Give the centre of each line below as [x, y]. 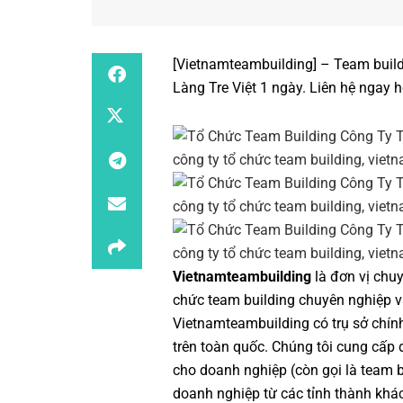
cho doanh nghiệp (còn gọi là [267, 371]
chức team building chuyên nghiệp [282, 300]
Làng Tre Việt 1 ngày [237, 88]
